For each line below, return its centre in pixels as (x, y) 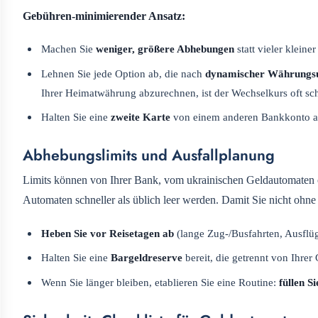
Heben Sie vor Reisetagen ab (108, 233)
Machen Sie (69, 49)
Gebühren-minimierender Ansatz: (104, 16)
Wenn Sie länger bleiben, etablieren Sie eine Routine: (160, 282)
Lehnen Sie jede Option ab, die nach (124, 73)
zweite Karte (141, 117)
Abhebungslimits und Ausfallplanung (149, 155)
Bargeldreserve (147, 258)
